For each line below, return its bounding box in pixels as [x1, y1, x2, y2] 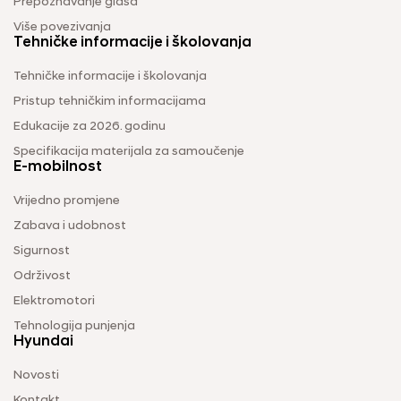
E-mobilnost [13, 159, 102, 175]
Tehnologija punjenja [13, 319, 135, 333]
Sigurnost [13, 243, 70, 258]
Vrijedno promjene [13, 193, 120, 208]
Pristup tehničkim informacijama [13, 94, 206, 108]
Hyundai [13, 334, 73, 349]
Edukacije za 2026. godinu [13, 119, 166, 133]
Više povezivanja [13, 20, 111, 34]
